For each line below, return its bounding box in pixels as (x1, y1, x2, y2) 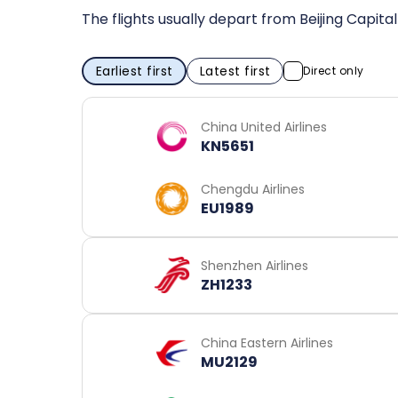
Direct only (303, 63, 364, 78)
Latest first (199, 61, 271, 80)
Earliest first (95, 61, 173, 80)
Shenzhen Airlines (201, 256, 308, 275)
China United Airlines (201, 117, 327, 136)
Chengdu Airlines (201, 179, 305, 198)
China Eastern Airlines (201, 334, 333, 353)
